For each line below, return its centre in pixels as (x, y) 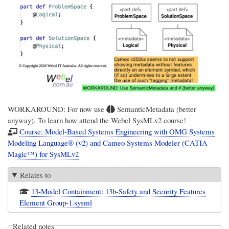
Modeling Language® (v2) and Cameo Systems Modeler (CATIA (108, 142)
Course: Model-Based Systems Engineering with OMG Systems (117, 131)
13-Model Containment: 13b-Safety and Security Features (119, 191)
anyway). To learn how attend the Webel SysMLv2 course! (97, 120)
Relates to (36, 175)
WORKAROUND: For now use (57, 109)
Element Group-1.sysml (56, 203)
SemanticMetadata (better (155, 109)
